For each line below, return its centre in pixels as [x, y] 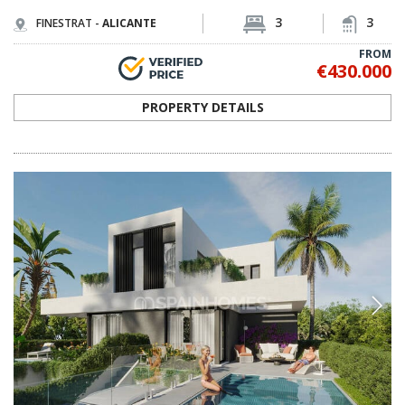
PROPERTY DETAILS [202, 107]
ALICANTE [129, 24]
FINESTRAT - [69, 24]
